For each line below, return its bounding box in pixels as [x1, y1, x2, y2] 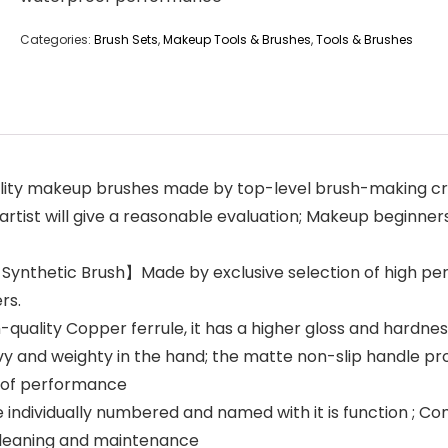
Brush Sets [94, 31, 158, 48]
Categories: [20, 31, 94, 48]
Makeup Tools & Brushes [163, 31, 311, 48]
